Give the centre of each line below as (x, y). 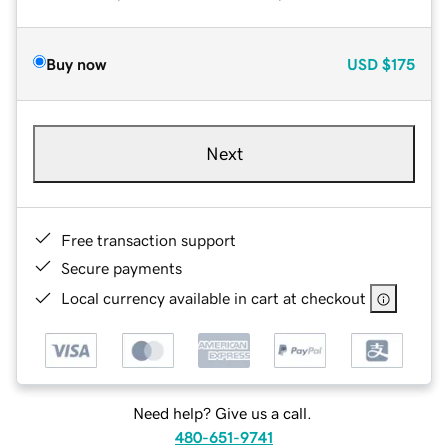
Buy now (76, 63)
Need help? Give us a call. (222, 413)
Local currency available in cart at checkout (213, 297)
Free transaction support (148, 239)
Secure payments (121, 267)
